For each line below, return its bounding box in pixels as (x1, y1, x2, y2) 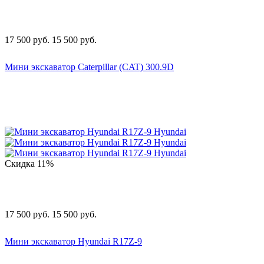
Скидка (5, 158, 37, 169)
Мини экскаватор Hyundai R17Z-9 (5, 236, 142, 246)
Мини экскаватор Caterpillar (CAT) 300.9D (5, 61, 174, 72)
